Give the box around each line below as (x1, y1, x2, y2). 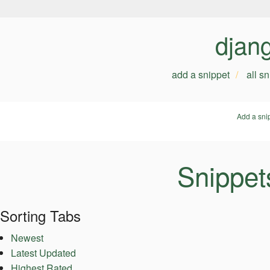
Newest (10, 231, 43, 245)
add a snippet (172, 67, 230, 81)
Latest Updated (10, 246, 76, 260)
